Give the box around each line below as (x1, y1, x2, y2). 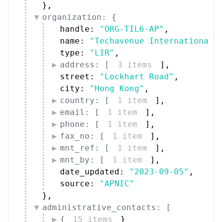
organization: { (42, 12, 116, 22)
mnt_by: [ (60, 155, 105, 165)
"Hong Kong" (90, 83, 144, 93)
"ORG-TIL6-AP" (100, 24, 164, 34)
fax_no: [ (60, 131, 105, 141)
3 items (117, 59, 152, 69)
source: (60, 178, 100, 188)
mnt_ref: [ (60, 143, 110, 153)
